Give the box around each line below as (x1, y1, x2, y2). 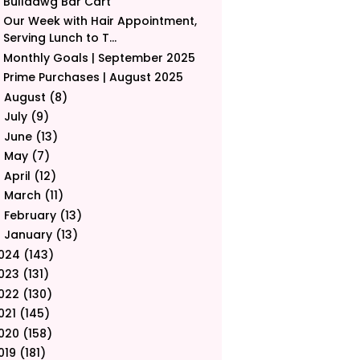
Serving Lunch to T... (2, 30, 117, 47)
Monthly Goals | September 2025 (2, 49, 195, 66)
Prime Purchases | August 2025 (2, 69, 183, 86)
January (3, 227, 52, 243)
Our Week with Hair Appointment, (2, 13, 197, 30)
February (3, 207, 56, 223)
